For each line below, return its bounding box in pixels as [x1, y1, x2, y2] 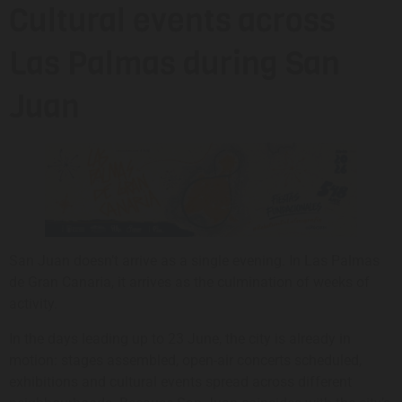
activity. [9, 295, 57, 313]
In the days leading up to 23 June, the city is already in [9, 329, 351, 347]
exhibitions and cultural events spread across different [9, 372, 352, 390]
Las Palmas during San [9, 41, 340, 86]
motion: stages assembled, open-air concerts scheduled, [9, 351, 362, 369]
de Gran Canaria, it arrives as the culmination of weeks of [9, 274, 370, 292]
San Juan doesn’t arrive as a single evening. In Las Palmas [9, 252, 380, 270]
